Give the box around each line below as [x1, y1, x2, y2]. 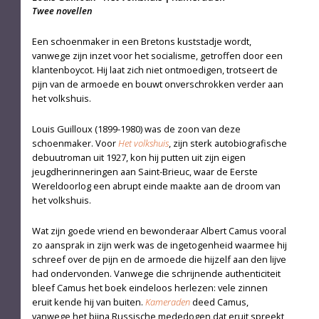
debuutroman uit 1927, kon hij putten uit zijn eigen [31, 150, 246, 164]
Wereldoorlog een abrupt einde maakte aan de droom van [31, 179, 281, 192]
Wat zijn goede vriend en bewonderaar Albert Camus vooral [31, 224, 286, 237]
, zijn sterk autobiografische [168, 136, 287, 150]
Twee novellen [31, 4, 93, 17]
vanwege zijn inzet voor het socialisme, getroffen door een [31, 48, 283, 62]
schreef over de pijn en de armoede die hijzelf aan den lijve [31, 252, 286, 266]
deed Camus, [189, 295, 249, 308]
